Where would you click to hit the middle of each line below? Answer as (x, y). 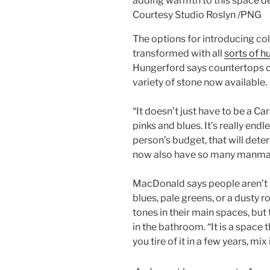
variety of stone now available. (200, 82)
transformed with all (178, 53)
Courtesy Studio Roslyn (184, 14)
